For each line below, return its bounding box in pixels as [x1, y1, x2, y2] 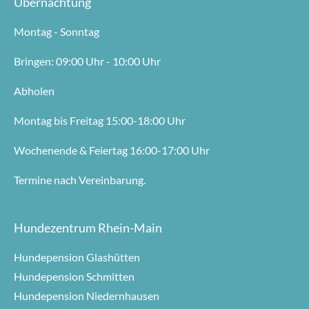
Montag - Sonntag [14, 24, 99, 38]
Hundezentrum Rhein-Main [14, 220, 162, 235]
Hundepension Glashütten [14, 250, 140, 263]
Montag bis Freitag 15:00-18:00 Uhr [14, 113, 186, 127]
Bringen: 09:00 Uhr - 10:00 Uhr [14, 54, 161, 68]
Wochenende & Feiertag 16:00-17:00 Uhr [14, 143, 210, 157]
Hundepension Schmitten [14, 269, 134, 283]
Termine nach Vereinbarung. [14, 172, 146, 186]
